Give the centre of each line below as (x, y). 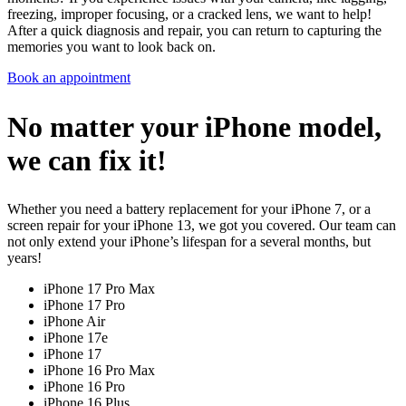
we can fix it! (87, 160)
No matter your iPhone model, (194, 126)
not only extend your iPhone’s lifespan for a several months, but (189, 242)
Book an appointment (69, 77)
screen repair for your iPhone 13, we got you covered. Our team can (202, 226)
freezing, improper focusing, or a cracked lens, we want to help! (189, 14)
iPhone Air (74, 322)
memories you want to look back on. (111, 46)
